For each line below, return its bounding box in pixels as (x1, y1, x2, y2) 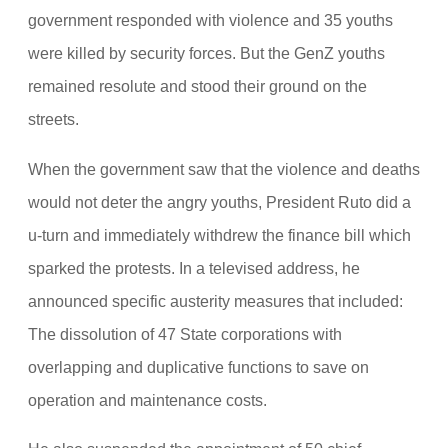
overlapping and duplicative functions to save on (28, 357, 369, 376)
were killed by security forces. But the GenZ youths (28, 44, 385, 63)
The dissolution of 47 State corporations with (28, 324, 342, 343)
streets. (28, 110, 79, 129)
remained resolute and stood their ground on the (28, 77, 367, 96)
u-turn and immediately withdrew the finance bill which (28, 225, 411, 244)
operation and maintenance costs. (28, 390, 267, 409)
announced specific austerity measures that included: (28, 291, 403, 310)
